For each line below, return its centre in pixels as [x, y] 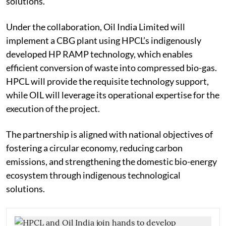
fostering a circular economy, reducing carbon [94, 148]
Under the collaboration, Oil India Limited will [96, 26]
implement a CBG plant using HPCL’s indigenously [104, 40]
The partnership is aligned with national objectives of [109, 134]
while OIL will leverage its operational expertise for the [113, 95]
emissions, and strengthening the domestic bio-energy [111, 161]
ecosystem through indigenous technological [93, 175]
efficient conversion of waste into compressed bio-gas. [111, 67]
